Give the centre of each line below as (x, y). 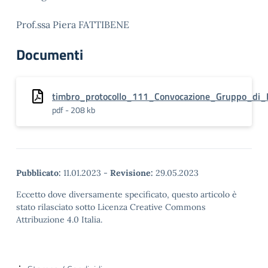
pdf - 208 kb (74, 110)
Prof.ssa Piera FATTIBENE (73, 25)
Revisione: (132, 173)
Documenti (50, 54)
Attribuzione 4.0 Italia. (59, 220)
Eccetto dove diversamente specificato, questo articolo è (127, 194)
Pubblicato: (39, 173)
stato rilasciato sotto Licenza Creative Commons (111, 207)
